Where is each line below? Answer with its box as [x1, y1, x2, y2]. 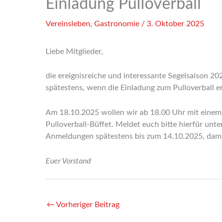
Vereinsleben [46, 19, 90, 28]
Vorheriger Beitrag [55, 200, 119, 209]
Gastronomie [94, 19, 139, 28]
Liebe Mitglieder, [46, 47, 103, 55]
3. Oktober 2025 [147, 19, 204, 28]
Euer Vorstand [46, 157, 91, 165]
